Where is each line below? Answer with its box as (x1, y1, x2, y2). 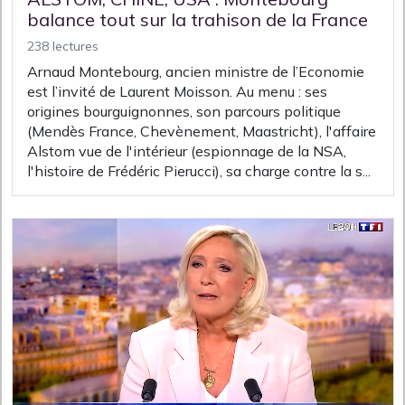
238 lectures (27, 38, 99, 55)
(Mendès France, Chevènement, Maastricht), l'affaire (27, 122, 376, 141)
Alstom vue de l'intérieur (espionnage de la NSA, (27, 142, 346, 161)
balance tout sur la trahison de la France (27, 8, 368, 32)
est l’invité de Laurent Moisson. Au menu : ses (27, 82, 327, 101)
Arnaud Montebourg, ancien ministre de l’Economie (27, 62, 364, 81)
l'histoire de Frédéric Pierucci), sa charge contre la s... (27, 162, 371, 181)
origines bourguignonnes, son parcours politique (27, 102, 341, 121)
